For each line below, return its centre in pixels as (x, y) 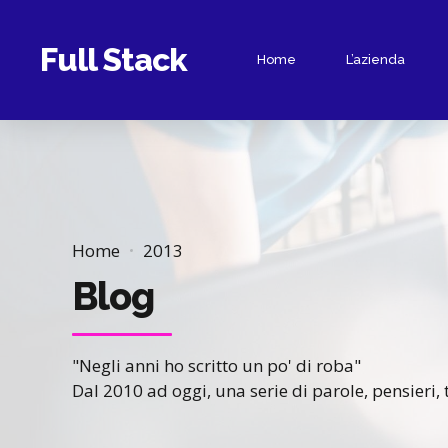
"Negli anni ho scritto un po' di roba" (216, 366)
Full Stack (113, 59)
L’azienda (376, 59)
